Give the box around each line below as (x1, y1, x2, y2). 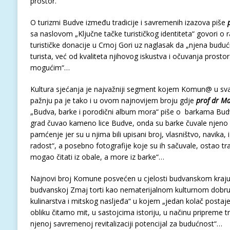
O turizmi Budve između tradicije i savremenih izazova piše (30, 17, 227, 27)
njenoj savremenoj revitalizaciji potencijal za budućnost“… (30, 219, 222, 228)
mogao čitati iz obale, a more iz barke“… (30, 152, 164, 162)
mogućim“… (30, 63, 70, 72)
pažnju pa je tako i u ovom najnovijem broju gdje (30, 95, 196, 105)
